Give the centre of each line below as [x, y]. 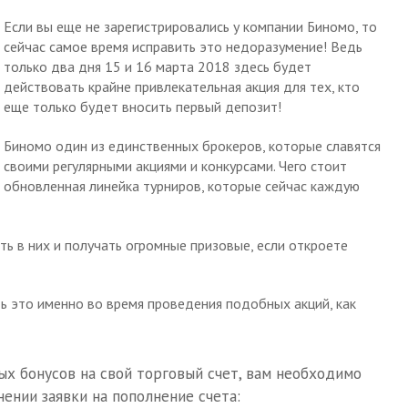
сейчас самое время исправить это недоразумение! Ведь [183, 46]
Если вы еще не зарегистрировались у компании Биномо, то [190, 26]
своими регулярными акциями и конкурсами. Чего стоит [175, 165]
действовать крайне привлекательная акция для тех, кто [182, 87]
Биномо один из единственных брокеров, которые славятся [192, 145]
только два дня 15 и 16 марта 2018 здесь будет [158, 66]
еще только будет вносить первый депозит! [143, 107]
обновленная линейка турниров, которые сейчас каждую [182, 185]
